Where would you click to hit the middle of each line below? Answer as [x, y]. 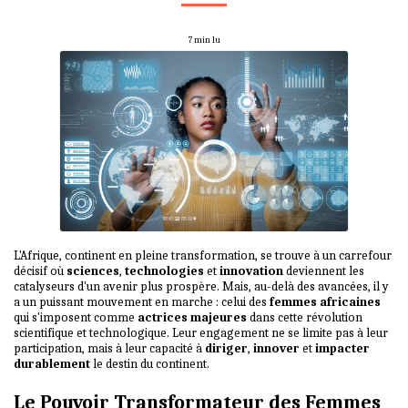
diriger [226, 348]
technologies [164, 270]
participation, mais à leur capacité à [109, 348]
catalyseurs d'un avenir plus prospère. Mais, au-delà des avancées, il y [201, 286]
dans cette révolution [305, 317]
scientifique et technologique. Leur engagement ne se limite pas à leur [201, 332]
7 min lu [204, 40]
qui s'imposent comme [76, 317]
